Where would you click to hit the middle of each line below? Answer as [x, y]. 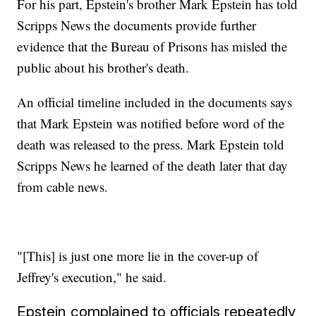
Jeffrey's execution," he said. [92, 276]
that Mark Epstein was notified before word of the [151, 123]
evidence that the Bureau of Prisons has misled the [152, 46]
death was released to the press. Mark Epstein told [151, 144]
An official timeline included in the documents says [155, 102]
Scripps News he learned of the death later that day [153, 165]
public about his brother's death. [105, 67]
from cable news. [65, 186]
